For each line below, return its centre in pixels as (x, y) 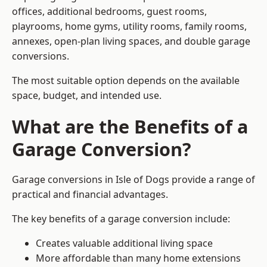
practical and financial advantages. (90, 195)
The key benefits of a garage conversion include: (121, 219)
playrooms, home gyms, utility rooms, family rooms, (129, 27)
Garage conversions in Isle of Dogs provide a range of (133, 180)
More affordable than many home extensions (138, 258)
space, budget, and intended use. (87, 96)
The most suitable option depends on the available (126, 81)
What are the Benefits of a (130, 127)
